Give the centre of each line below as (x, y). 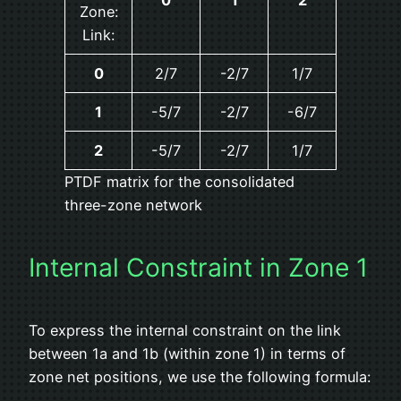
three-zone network (133, 205)
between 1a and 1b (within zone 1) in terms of (187, 354)
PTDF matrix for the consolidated (179, 181)
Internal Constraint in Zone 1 (198, 267)
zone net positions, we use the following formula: (200, 377)
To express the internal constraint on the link (185, 331)
